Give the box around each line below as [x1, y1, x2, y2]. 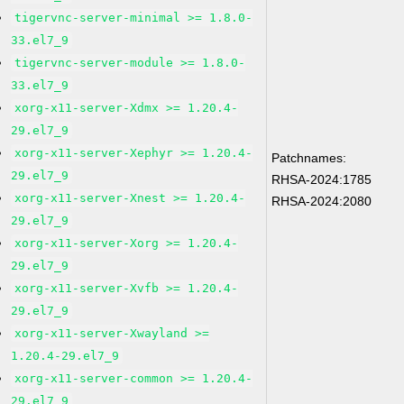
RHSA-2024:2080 [271, 194, 372, 208]
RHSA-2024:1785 [271, 172, 372, 187]
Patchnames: [271, 151, 347, 165]
